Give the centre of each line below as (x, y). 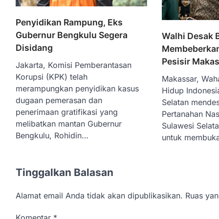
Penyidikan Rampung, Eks (69, 22)
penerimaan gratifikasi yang (67, 112)
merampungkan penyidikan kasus (77, 89)
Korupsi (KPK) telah (52, 77)
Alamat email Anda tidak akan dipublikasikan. (99, 196)
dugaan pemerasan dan (59, 100)
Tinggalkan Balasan (65, 173)
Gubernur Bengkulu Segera (72, 35)
